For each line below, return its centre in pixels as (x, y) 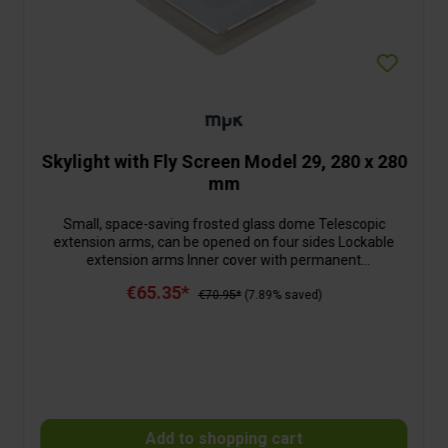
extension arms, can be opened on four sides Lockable (224, 242)
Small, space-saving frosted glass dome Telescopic (223, 224)
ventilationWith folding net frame (223, 278)
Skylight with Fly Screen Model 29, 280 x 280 (223, 162)
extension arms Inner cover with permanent (224, 260)
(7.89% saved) (282, 295)
